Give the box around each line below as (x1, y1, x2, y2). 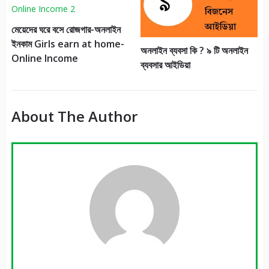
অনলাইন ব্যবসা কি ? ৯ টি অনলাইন (140, 44, 248, 58)
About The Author (11, 106, 138, 127)
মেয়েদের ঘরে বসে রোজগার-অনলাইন (11, 23, 121, 37)
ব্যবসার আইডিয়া (140, 58, 190, 72)
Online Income (11, 52, 78, 65)
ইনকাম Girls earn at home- (11, 37, 124, 51)
